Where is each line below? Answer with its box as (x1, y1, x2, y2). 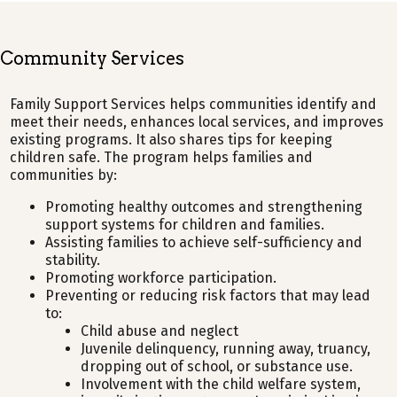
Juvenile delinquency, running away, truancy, (81, 340, 371, 357)
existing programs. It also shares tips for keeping (10, 131, 333, 148)
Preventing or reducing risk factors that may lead (45, 287, 371, 304)
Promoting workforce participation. (45, 269, 277, 286)
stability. (45, 252, 101, 269)
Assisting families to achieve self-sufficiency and (45, 234, 363, 251)
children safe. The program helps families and (10, 149, 314, 166)
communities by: (10, 167, 118, 183)
